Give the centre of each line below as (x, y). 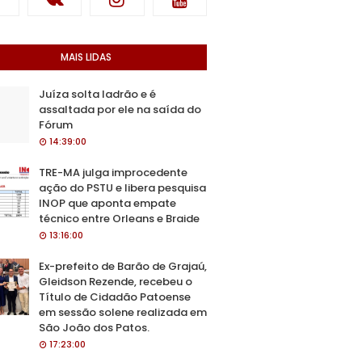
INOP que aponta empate (107, 203)
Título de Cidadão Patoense (115, 297)
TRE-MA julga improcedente (113, 173)
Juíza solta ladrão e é (97, 94)
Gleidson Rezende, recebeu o (116, 282)
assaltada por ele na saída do (120, 109)
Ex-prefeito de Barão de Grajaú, (123, 266)
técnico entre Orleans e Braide (119, 219)
